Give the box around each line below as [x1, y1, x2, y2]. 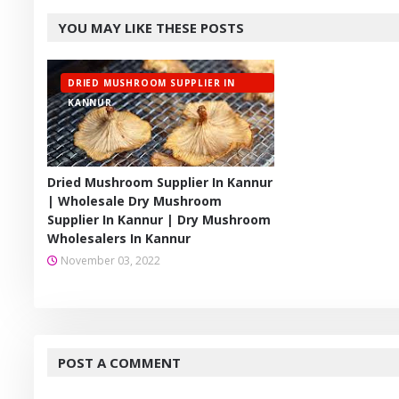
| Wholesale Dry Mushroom [47, 192, 222, 209]
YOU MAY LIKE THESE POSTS [58, 19, 244, 37]
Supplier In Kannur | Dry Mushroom [47, 211, 271, 228]
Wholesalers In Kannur [47, 230, 191, 247]
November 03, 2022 [61, 253, 160, 268]
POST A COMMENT [58, 354, 181, 371]
